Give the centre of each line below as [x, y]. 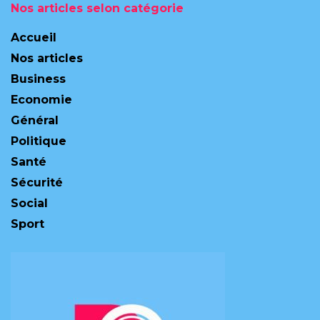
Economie [41, 99]
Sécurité [37, 182]
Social [29, 203]
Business [38, 79]
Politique [39, 141]
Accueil [34, 37]
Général [35, 120]
